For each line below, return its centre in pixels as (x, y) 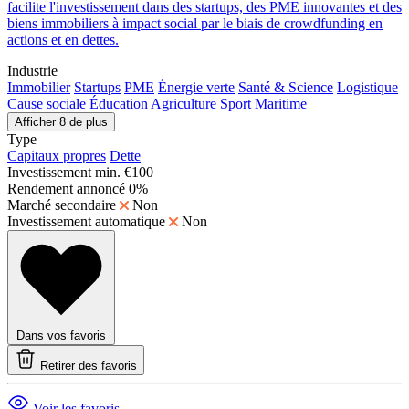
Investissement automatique (86, 221)
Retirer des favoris (89, 366)
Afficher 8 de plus (61, 122)
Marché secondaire (62, 205)
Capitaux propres (57, 156)
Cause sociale (47, 104)
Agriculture (184, 104)
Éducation (119, 104)
